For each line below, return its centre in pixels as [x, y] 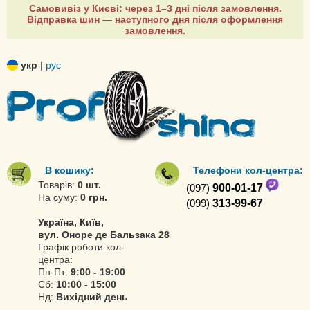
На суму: [59, 197]
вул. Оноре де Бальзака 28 [104, 235]
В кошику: [70, 170]
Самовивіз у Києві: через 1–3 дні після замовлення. [155, 8]
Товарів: [58, 185]
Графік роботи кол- [81, 247]
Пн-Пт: [54, 272]
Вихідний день [92, 297]
